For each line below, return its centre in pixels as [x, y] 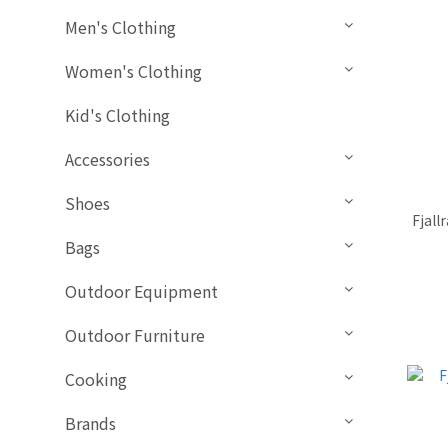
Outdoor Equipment [141, 291]
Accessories [107, 159]
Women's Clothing [133, 71]
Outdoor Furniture [135, 335]
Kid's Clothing [117, 115]
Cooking [96, 379]
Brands [90, 423]
